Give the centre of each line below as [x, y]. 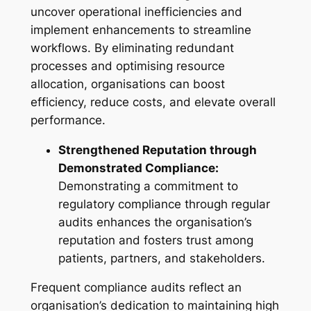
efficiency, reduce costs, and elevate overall [153, 102]
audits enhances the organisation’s [155, 222]
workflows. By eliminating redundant [132, 48]
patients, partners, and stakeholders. [161, 258]
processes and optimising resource [127, 66]
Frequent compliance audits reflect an [136, 288]
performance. [68, 120]
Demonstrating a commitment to [148, 186]
